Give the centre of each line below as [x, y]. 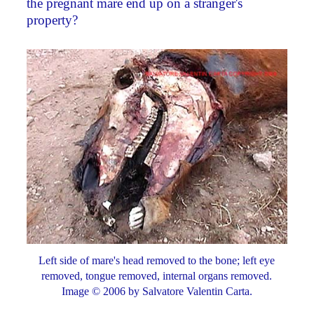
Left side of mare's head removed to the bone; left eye [157, 261]
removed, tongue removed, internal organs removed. [157, 276]
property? [53, 20]
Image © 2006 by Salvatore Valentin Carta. [157, 292]
